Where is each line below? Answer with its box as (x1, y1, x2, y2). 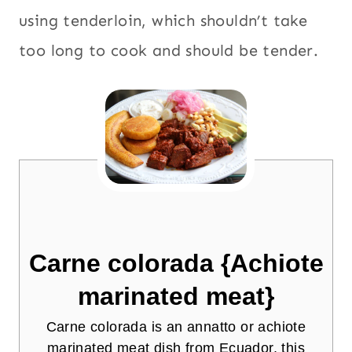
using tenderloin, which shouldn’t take (19, 10, 308, 30)
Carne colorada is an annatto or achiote (46, 318, 306, 335)
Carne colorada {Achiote (28, 248, 324, 277)
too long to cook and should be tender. (19, 40, 319, 60)
